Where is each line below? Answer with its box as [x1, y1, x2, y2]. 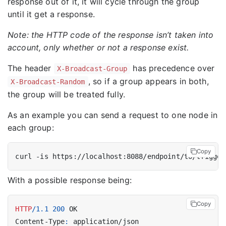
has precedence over [130, 63, 215, 74]
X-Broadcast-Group [57, 65, 127, 73]
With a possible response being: [8, 175, 132, 186]
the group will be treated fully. [8, 89, 126, 100]
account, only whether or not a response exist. [8, 42, 189, 53]
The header [8, 63, 54, 74]
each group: [8, 123, 54, 133]
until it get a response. [8, 9, 95, 20]
